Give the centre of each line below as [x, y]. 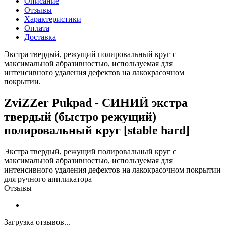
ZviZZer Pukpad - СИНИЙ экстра [96, 103]
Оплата [37, 28]
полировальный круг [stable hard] [97, 130]
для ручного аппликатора [48, 179]
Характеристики [53, 19]
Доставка [40, 37]
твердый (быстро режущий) [80, 116]
